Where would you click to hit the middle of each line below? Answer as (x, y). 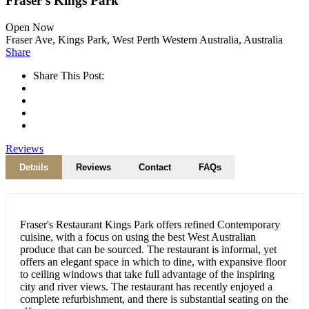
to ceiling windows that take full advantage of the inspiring (147, 275)
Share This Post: (69, 76)
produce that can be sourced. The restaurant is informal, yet (148, 250)
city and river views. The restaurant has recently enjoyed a (146, 287)
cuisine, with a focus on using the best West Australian (138, 237)
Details (34, 168)
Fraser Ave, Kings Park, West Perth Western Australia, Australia (144, 40)
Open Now (30, 28)
